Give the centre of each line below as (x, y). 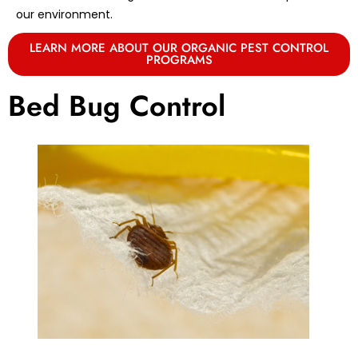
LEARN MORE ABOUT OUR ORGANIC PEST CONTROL (179, 48)
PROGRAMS (179, 60)
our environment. (64, 14)
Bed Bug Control (117, 105)
